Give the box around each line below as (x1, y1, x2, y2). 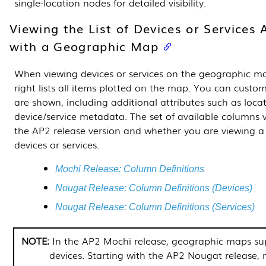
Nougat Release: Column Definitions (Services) (55, 201, 255, 212)
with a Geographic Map (9, 37, 159, 55)
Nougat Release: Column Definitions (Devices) (55, 182, 253, 193)
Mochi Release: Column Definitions (55, 163, 205, 174)
